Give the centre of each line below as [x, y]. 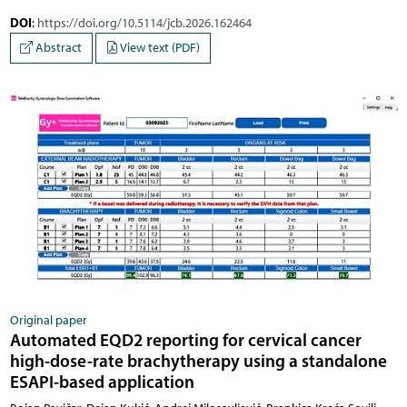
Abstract [57, 48]
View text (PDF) [159, 48]
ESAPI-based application [102, 381]
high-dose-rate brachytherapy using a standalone [198, 360]
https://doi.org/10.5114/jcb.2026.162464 [144, 24]
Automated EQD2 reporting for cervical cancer [185, 339]
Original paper [48, 320]
